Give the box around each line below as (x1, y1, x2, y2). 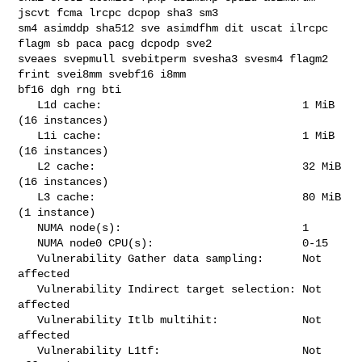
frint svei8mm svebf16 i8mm (18, 67, 193, 81)
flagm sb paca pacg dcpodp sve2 (18, 36, 219, 50)
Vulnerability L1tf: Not (18, 343, 38, 357)
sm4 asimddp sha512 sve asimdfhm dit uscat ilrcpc (18, 21, 329, 35)
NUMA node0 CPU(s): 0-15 (18, 236, 38, 250)
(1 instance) (18, 205, 96, 219)
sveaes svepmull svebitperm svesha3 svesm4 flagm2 (18, 52, 329, 65)
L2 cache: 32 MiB (18, 159, 38, 173)
